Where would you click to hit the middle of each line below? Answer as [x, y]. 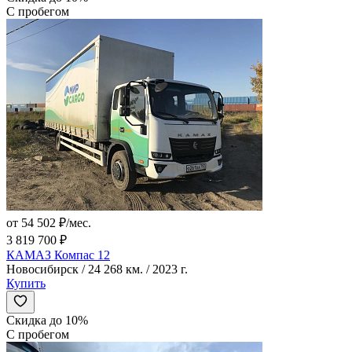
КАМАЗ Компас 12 [58, 255]
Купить [26, 284]
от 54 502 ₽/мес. [49, 223]
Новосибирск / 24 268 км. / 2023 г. [97, 269]
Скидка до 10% [47, 321]
